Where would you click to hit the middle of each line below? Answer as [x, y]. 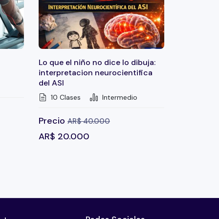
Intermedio [119, 98]
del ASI [51, 83]
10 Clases [65, 98]
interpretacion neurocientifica [96, 73]
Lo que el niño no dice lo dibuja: [97, 63]
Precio [53, 121]
